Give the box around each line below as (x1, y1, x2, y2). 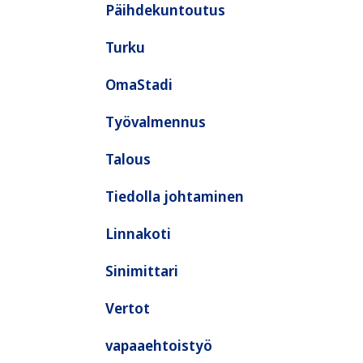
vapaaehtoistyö (105, 335, 212, 355)
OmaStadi (105, 75, 173, 94)
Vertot (105, 298, 150, 318)
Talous (105, 149, 151, 169)
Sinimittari (105, 261, 178, 280)
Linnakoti (105, 224, 171, 243)
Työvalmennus (105, 112, 206, 131)
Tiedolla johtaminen (105, 186, 244, 206)
